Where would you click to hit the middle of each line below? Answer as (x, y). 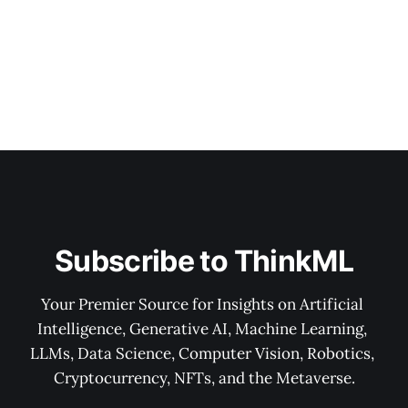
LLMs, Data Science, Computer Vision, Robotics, (204, 353)
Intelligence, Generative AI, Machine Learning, (204, 329)
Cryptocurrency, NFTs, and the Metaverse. (204, 378)
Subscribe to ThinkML (204, 261)
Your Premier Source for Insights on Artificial (204, 304)
